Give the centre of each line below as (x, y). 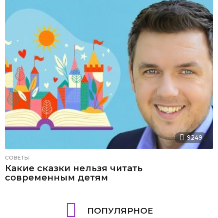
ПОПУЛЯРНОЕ (120, 211)
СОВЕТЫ (17, 158)
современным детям (56, 178)
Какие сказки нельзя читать (74, 169)
